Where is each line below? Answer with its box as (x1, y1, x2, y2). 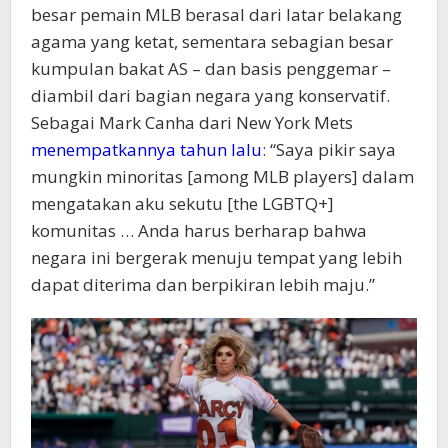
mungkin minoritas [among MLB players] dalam (31, 165, 414, 188)
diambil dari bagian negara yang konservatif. (31, 84, 390, 107)
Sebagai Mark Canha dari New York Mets (31, 111, 353, 134)
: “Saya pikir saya (262, 138, 396, 161)
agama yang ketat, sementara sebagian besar (31, 30, 393, 53)
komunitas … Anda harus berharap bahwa (31, 219, 367, 242)
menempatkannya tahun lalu (31, 138, 262, 161)
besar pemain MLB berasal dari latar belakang (31, 3, 402, 26)
